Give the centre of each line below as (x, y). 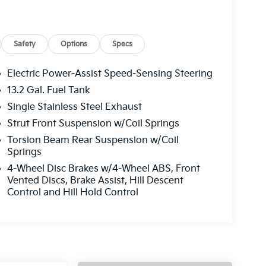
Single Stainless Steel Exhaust (74, 107)
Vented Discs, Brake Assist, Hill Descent (95, 181)
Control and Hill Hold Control (72, 193)
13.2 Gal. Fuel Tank (48, 91)
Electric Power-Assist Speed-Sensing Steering (110, 74)
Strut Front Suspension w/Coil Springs (93, 124)
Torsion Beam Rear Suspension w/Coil (93, 141)
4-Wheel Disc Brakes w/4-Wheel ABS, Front (103, 169)
